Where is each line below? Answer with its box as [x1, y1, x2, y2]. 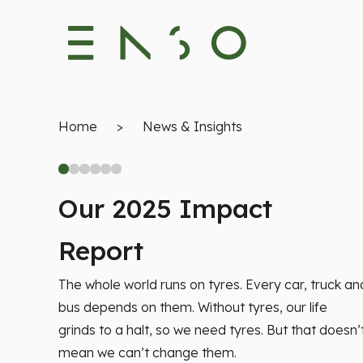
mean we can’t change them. [58, 344, 237, 361]
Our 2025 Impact [58, 192, 272, 224]
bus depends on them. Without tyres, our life [58, 299, 327, 315]
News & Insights [143, 118, 242, 135]
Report [58, 234, 143, 267]
